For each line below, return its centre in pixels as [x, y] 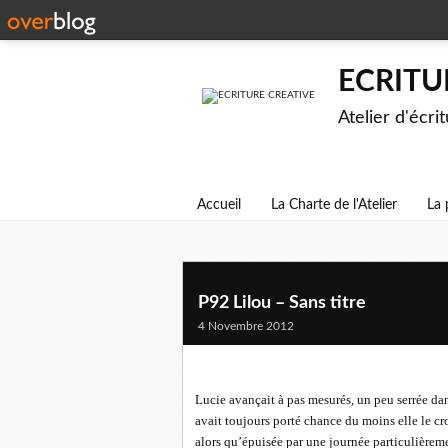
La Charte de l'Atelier [334, 205]
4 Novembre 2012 [246, 326]
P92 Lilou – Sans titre [282, 303]
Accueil [219, 205]
